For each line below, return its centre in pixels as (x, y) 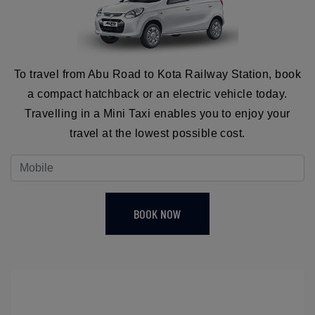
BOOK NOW (157, 213)
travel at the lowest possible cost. (157, 133)
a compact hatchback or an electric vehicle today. (157, 94)
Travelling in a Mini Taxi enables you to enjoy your (157, 113)
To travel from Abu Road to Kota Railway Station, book (157, 74)
